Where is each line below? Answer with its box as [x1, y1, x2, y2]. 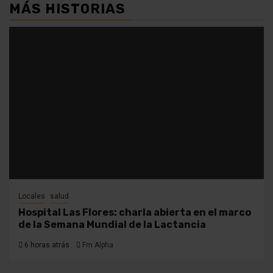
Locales [18, 191, 45, 200]
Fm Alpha [82, 240, 113, 249]
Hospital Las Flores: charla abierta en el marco [18, 206, 251, 218]
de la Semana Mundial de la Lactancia [18, 218, 206, 230]
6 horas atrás [23, 240, 69, 249]
